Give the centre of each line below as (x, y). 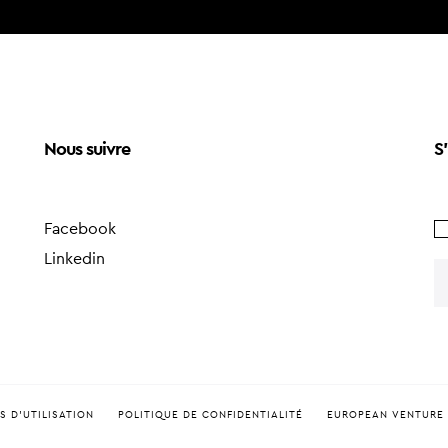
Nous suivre (87, 149)
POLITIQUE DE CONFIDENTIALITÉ (210, 415)
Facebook (80, 229)
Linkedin (74, 259)
